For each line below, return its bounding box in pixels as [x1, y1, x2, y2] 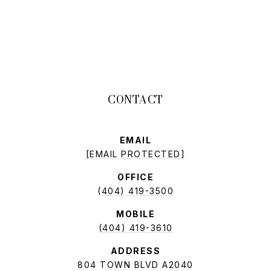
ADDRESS [110, 246, 161, 256]
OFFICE [117, 172, 154, 183]
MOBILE [116, 209, 155, 220]
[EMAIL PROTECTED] [85, 149, 186, 160]
